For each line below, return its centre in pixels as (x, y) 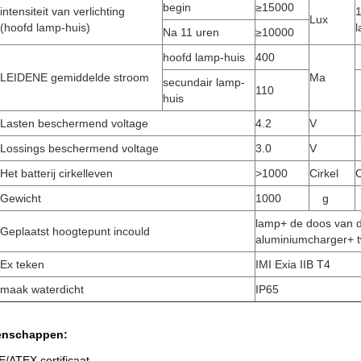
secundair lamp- (204, 82)
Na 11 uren (191, 32)
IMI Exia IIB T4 (293, 264)
